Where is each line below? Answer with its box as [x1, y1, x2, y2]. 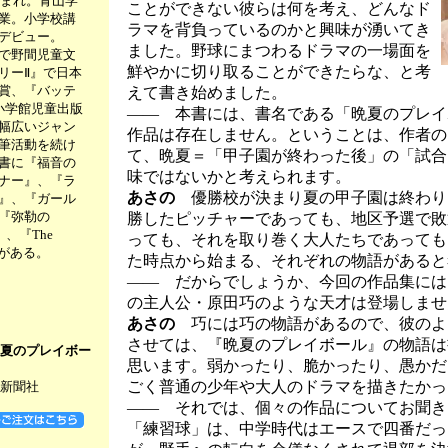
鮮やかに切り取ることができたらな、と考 [127, 63, 431, 80]
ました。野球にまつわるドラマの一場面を [127, 42, 431, 59]
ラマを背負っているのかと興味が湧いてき [127, 21, 431, 38]
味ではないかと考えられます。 [127, 168, 351, 185]
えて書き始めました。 [127, 84, 287, 101]
